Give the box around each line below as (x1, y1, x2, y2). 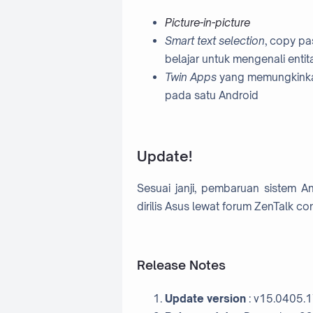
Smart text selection (164, 34, 265, 48)
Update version (164, 292, 246, 306)
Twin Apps (164, 71, 217, 85)
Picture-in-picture (164, 16, 250, 30)
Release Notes (136, 257, 226, 273)
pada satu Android (164, 89, 259, 103)
